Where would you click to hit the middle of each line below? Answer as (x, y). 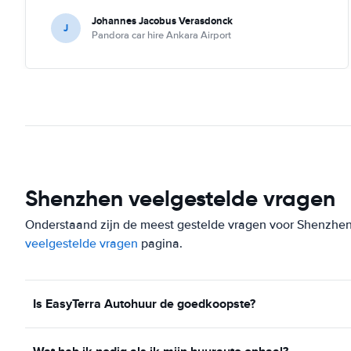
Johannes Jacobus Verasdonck (162, 20)
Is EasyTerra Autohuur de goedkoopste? (144, 303)
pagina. (160, 243)
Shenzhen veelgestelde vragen (180, 198)
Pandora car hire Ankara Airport (161, 35)
